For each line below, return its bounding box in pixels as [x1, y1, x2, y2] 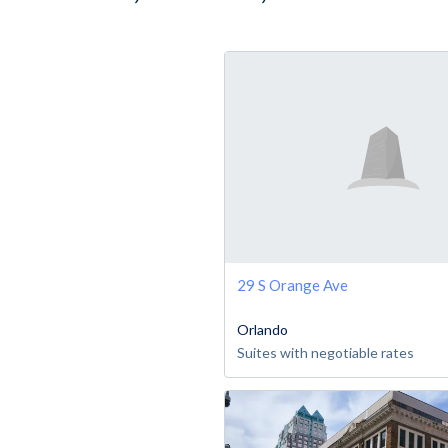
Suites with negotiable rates [237, 343, 414, 361]
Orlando [237, 320, 288, 338]
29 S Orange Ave [237, 275, 348, 294]
